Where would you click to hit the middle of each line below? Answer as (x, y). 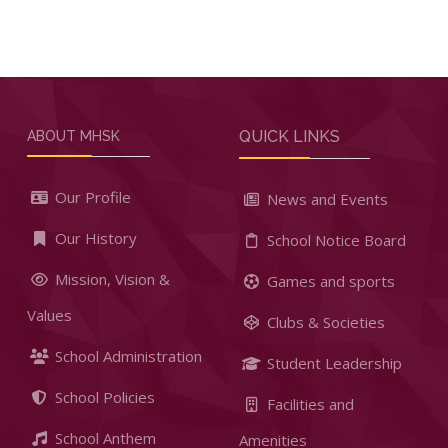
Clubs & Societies (324, 322)
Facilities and (308, 404)
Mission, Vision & (110, 279)
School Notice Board (334, 240)
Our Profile (91, 197)
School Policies (103, 397)
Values (49, 315)
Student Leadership (332, 363)
